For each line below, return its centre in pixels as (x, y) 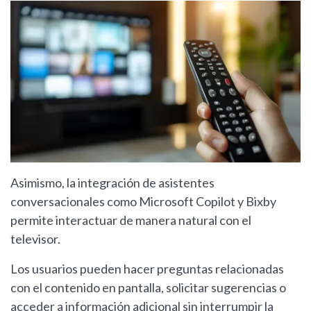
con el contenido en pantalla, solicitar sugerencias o (148, 288)
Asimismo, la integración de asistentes (112, 183)
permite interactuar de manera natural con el (131, 220)
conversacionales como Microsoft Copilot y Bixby (143, 202)
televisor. (35, 239)
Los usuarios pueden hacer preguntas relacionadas (147, 269)
